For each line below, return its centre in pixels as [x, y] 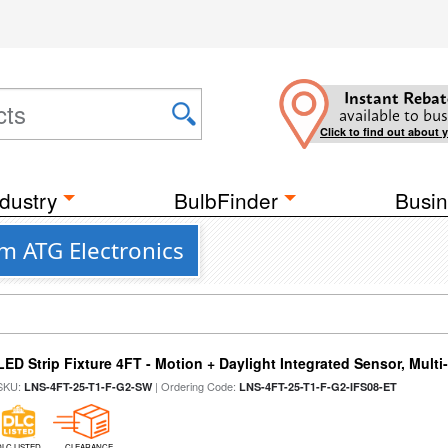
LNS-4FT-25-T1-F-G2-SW [88, 386]
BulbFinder [226, 200]
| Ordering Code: [196, 386]
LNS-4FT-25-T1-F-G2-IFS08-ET [318, 386]
